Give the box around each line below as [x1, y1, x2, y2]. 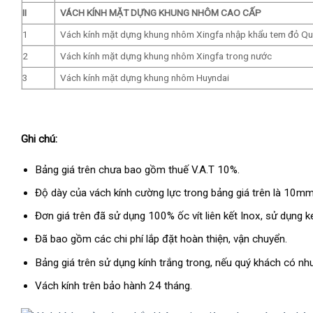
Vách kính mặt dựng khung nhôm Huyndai [59, 72, 229, 84]
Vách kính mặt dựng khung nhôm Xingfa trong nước [59, 50, 272, 62]
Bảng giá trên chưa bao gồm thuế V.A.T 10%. [34, 163, 240, 177]
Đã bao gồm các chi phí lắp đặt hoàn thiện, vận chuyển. [34, 233, 287, 246]
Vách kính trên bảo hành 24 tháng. [34, 279, 192, 292]
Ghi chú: [21, 133, 57, 146]
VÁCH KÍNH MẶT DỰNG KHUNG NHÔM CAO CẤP [59, 7, 261, 19]
